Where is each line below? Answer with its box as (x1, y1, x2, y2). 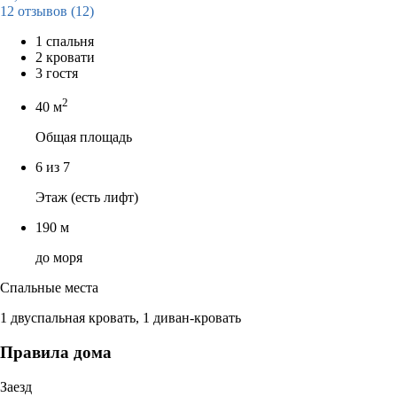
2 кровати (35, 49, 95, 65)
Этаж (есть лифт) (35, 190, 138, 206)
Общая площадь (35, 129, 132, 145)
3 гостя (35, 65, 78, 81)
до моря (35, 250, 82, 266)
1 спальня (35, 33, 94, 49)
